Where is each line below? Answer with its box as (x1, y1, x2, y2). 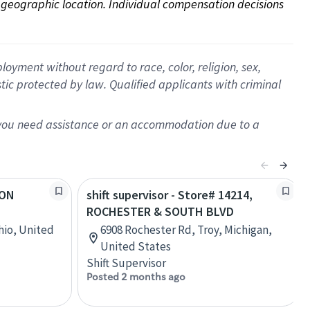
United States (100, 239, 171, 254)
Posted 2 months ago (86, 271, 185, 283)
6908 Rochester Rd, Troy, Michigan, (100, 222, 272, 237)
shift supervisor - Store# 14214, (86, 187, 253, 203)
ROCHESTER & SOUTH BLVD (86, 203, 234, 219)
